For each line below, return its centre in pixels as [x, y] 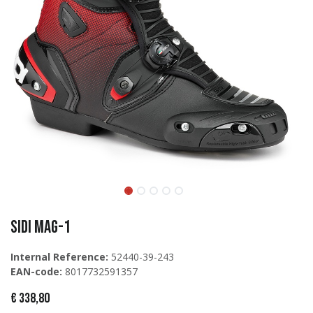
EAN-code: [36, 272]
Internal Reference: [59, 257]
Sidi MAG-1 [41, 228]
